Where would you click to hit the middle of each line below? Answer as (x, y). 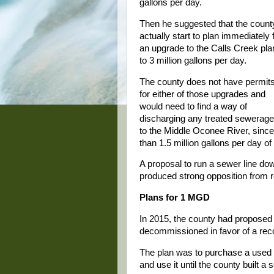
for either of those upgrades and (202, 94)
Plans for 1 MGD (175, 198)
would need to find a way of (193, 106)
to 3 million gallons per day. (193, 60)
